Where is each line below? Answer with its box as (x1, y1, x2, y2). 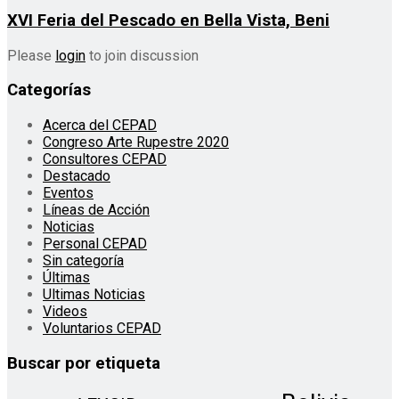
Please (7, 46, 55, 64)
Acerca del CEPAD (43, 116, 157, 134)
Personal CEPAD (43, 234, 147, 252)
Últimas (43, 268, 90, 286)
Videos (43, 302, 87, 320)
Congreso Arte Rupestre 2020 (43, 133, 229, 151)
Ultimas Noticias (43, 285, 145, 303)
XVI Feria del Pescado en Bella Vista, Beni (7, 10, 330, 30)
